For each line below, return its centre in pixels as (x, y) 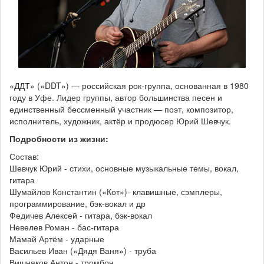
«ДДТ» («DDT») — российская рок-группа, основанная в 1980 (129, 85)
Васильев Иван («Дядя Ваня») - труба (83, 250)
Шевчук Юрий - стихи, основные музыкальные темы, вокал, (124, 168)
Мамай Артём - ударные (57, 238)
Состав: (24, 156)
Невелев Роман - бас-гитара (64, 227)
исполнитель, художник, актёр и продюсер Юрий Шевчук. (120, 121)
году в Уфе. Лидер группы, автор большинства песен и (116, 97)
